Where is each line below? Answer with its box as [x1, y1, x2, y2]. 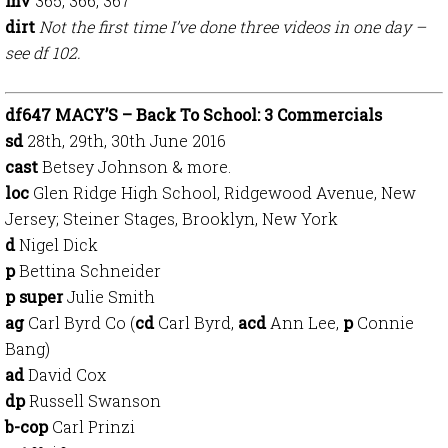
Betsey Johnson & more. [38, 156, 231, 177]
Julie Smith [63, 286, 155, 307]
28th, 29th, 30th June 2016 [23, 130, 226, 151]
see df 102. [5, 42, 81, 63]
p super [5, 286, 63, 307]
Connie [353, 312, 414, 333]
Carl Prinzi [48, 416, 135, 437]
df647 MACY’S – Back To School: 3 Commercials [5, 104, 382, 125]
